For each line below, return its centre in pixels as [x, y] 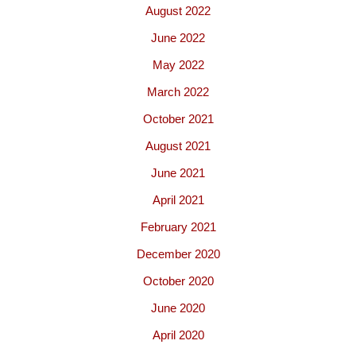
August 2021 [178, 146]
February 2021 [178, 227]
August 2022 [178, 11]
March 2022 [178, 92]
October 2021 [178, 119]
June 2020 [178, 308]
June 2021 [178, 173]
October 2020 [178, 281]
